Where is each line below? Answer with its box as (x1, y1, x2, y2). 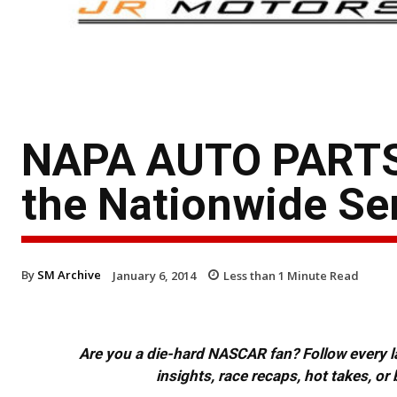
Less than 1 (223, 267, 284, 284)
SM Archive (37, 266, 101, 283)
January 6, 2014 (113, 267, 196, 284)
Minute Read (284, 267, 359, 284)
